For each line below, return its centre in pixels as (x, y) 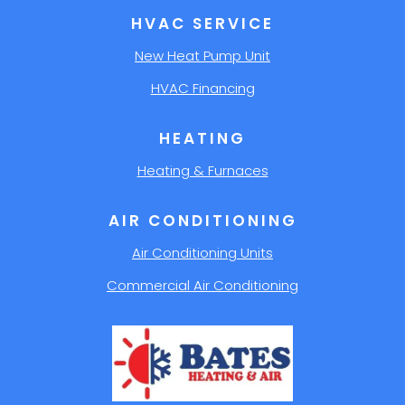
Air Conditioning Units (202, 252)
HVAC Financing (202, 88)
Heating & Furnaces (202, 170)
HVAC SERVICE (202, 23)
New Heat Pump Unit (202, 55)
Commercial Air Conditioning (202, 285)
